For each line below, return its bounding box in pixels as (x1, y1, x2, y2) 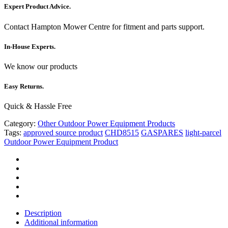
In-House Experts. (4, 42, 55, 50)
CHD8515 (105, 128, 139, 137)
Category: (4, 119, 36, 128)
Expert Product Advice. (4, 3, 71, 11)
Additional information (24, 218, 98, 227)
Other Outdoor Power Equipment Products (38, 119, 175, 128)
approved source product (23, 128, 103, 137)
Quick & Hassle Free (4, 102, 72, 111)
